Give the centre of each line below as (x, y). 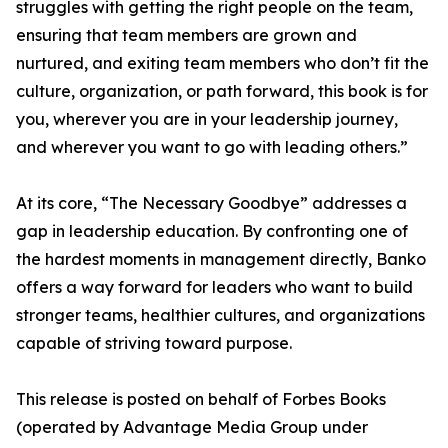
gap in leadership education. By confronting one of (212, 231)
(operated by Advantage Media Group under (192, 427)
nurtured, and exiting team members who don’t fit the (222, 63)
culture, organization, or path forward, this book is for (222, 91)
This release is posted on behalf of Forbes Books (201, 399)
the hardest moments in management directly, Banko (221, 259)
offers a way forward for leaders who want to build (214, 287)
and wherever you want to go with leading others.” (212, 147)
